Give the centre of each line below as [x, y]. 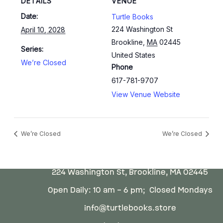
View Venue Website [146, 94]
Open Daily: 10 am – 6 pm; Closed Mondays [130, 190]
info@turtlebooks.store [130, 208]
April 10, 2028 [43, 29]
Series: [32, 49]
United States [133, 55]
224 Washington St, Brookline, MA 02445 [130, 172]
